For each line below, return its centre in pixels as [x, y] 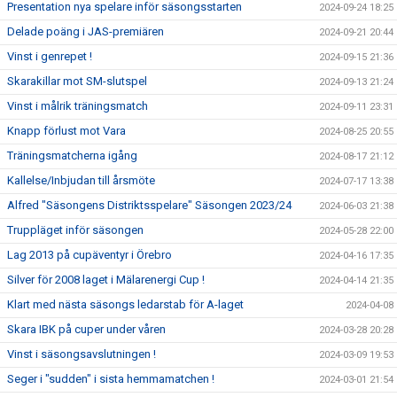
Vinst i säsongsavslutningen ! [82, 354]
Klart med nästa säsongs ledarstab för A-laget [125, 304]
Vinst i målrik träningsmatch [78, 106]
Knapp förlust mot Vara [66, 131]
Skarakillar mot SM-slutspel [77, 81]
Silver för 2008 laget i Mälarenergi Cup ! [106, 280]
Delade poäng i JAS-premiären [86, 31]
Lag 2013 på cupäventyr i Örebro [90, 255]
